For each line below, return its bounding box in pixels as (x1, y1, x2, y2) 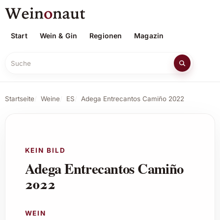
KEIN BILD (25, 146, 66, 154)
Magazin (134, 31, 164, 40)
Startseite (4, 95, 34, 103)
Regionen (89, 31, 122, 40)
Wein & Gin (39, 31, 78, 40)
